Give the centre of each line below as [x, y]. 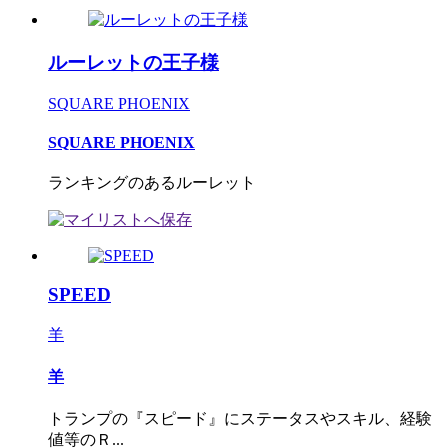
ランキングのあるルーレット [152, 183]
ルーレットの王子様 [133, 62]
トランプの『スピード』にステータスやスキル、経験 [240, 419]
